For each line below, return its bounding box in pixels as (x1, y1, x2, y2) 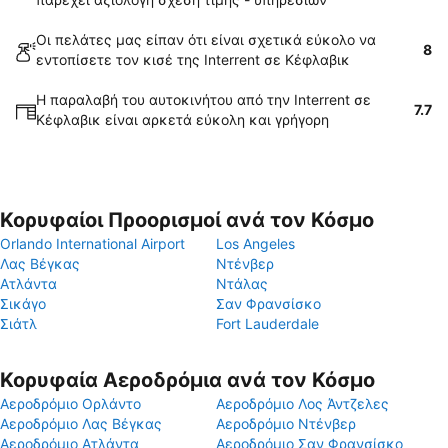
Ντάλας (216, 275, 268, 292)
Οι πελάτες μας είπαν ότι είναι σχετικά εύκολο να (36, 31, 376, 48)
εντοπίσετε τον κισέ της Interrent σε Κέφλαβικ (36, 51, 350, 68)
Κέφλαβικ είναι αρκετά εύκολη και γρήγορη (36, 111, 329, 128)
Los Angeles (216, 235, 295, 252)
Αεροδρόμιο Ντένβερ (216, 415, 356, 432)
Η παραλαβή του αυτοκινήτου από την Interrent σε (36, 91, 371, 108)
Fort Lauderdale (216, 315, 319, 332)
